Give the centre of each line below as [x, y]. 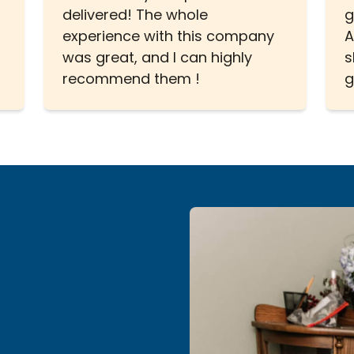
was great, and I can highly [158, 58]
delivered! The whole [136, 16]
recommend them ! [132, 80]
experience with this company [169, 37]
